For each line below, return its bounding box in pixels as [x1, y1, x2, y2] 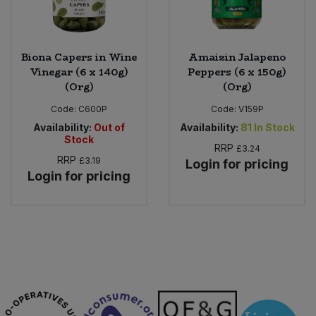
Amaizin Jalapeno [188, 49, 286, 66]
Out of [94, 121, 125, 134]
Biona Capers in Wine [21, 49, 137, 66]
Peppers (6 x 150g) [188, 64, 286, 80]
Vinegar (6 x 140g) [30, 64, 128, 80]
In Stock [253, 121, 295, 134]
